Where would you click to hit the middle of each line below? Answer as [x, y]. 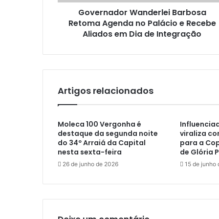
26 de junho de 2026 [90, 164]
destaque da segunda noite [108, 134]
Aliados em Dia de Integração [142, 34]
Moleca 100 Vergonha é [99, 124]
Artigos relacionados [106, 91]
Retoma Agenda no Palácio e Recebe [142, 23]
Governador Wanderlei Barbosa [142, 13]
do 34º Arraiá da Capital [102, 143]
